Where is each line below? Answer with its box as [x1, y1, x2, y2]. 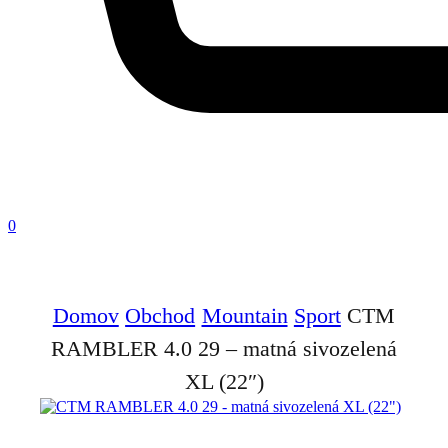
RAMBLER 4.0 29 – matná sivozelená [51, 336, 397, 361]
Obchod [125, 303, 196, 328]
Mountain [201, 303, 288, 328]
